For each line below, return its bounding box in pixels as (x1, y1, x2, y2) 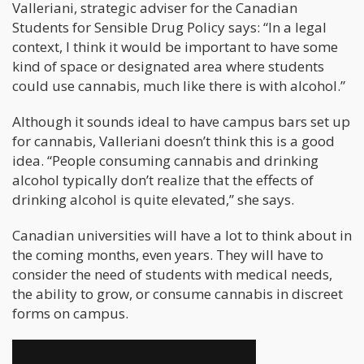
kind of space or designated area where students (12, 57, 324, 76)
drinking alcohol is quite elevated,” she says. (12, 190, 294, 210)
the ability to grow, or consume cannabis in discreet (12, 284, 343, 304)
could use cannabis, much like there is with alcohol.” (12, 76, 345, 96)
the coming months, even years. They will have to (12, 245, 323, 265)
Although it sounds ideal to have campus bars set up (12, 112, 350, 132)
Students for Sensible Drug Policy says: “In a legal (12, 18, 327, 37)
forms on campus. (12, 304, 135, 323)
